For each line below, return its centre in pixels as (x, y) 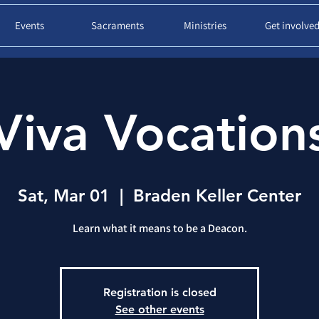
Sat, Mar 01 (64, 195)
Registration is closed (159, 292)
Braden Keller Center (217, 195)
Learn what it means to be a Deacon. (159, 228)
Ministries (205, 25)
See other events (159, 309)
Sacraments (117, 25)
